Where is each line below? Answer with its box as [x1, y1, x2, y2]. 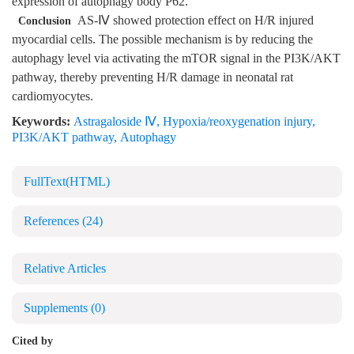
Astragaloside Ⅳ [73, 115, 156, 130]
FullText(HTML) [24, 175, 110, 190]
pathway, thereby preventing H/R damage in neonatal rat [12, 70, 293, 85]
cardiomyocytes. [12, 89, 93, 104]
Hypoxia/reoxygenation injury [163, 115, 312, 130]
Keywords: [12, 115, 70, 130]
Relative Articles [24, 262, 106, 277]
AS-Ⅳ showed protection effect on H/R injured [71, 13, 314, 28]
